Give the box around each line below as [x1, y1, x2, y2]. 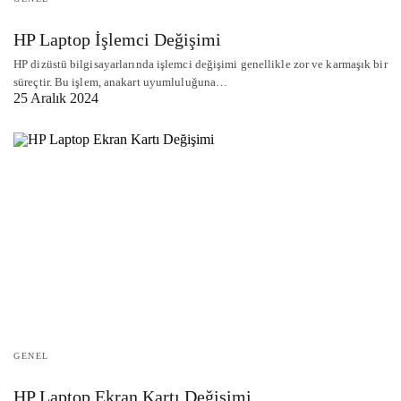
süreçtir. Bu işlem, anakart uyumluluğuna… [13, 75, 228, 90]
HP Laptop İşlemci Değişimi [13, 30, 221, 50]
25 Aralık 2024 [13, 90, 98, 107]
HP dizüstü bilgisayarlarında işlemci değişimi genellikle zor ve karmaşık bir [13, 57, 388, 72]
